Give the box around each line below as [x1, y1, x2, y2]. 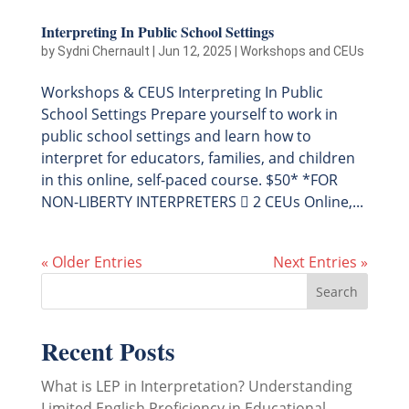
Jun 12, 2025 [157, 43, 232, 58]
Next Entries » [273, 251, 369, 272]
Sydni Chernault [57, 43, 150, 58]
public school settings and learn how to [40, 125, 311, 146]
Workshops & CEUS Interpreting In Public [40, 81, 323, 102]
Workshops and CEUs [239, 43, 364, 58]
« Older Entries [40, 251, 142, 272]
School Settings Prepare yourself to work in [40, 103, 338, 124]
